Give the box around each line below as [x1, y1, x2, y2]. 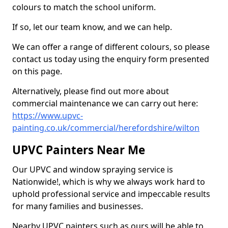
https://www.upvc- [12, 110, 83, 121]
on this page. [12, 66, 62, 77]
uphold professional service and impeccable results [12, 188, 210, 199]
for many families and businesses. [12, 201, 145, 212]
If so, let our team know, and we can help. [12, 21, 172, 33]
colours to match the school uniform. [12, 2, 156, 13]
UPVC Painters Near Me [12, 142, 145, 158]
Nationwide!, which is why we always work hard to [12, 176, 205, 187]
